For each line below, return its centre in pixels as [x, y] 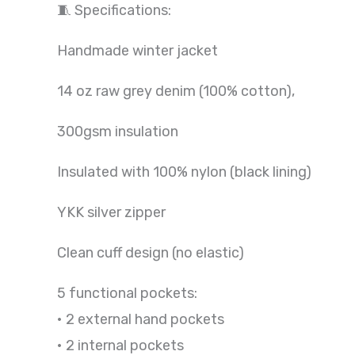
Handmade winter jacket [137, 50]
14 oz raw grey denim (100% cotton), [176, 91]
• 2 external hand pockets [141, 319]
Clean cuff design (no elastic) [151, 252]
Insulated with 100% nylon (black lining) [184, 172]
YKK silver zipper [111, 212]
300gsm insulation [118, 131]
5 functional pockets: [127, 293]
